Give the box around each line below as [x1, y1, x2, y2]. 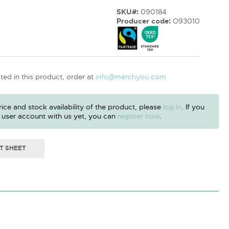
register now [118, 111, 159, 121]
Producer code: [117, 16, 171, 26]
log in [163, 102, 181, 112]
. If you [181, 102, 204, 112]
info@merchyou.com [96, 72, 166, 82]
